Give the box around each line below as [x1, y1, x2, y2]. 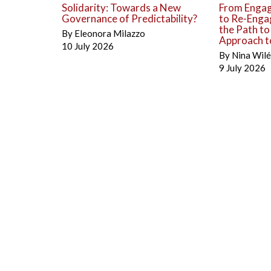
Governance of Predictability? [62, 11, 197, 25]
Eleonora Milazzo [74, 27, 145, 39]
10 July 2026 [62, 40, 114, 51]
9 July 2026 [218, 62, 266, 73]
